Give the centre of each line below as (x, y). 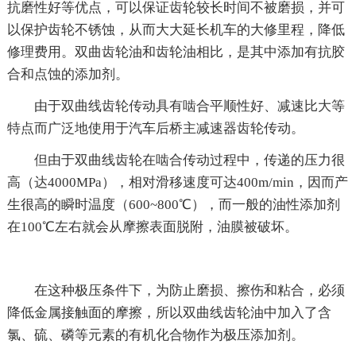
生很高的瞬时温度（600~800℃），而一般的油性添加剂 (173, 204)
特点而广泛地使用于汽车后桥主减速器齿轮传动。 (155, 128)
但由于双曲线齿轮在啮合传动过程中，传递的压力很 (189, 160)
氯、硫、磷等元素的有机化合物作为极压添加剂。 (155, 335)
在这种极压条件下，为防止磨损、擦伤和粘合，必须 (189, 290)
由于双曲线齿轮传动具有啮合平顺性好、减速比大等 (189, 106)
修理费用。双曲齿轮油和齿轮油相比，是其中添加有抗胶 (176, 52)
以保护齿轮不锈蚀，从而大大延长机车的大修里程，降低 (176, 29)
